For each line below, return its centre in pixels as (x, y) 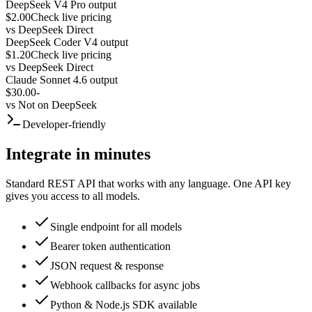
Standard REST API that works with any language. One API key (148, 183)
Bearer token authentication (110, 246)
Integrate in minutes (78, 154)
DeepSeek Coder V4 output (67, 42)
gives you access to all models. (73, 196)
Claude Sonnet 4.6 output (62, 79)
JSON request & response (107, 265)
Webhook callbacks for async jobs (125, 285)
